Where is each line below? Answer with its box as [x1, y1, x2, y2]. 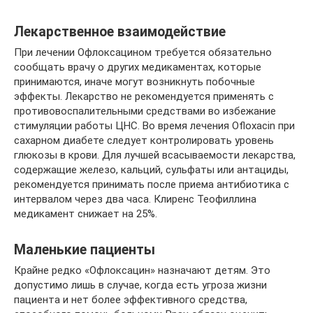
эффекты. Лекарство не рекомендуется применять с [14, 90, 274, 103]
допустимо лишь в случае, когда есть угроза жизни [14, 279, 267, 292]
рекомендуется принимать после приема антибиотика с [14, 178, 289, 191]
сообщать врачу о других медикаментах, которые [14, 61, 261, 74]
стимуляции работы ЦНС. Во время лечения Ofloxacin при [14, 119, 295, 133]
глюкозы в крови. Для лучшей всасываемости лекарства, [14, 149, 296, 162]
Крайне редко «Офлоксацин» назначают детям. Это [14, 264, 270, 277]
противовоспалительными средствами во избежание [14, 105, 276, 118]
